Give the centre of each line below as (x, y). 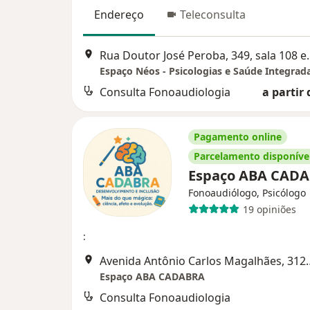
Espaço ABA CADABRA (152, 277)
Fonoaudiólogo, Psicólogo (247, 193)
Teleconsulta (213, 14)
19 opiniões (269, 209)
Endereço (119, 14)
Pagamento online (238, 137)
